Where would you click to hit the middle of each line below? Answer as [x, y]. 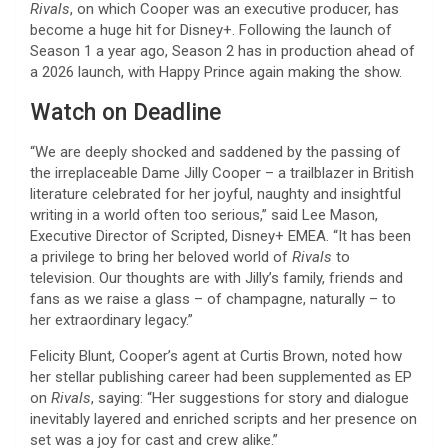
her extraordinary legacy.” [111, 319]
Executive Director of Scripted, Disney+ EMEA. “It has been [220, 235]
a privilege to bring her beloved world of [161, 256]
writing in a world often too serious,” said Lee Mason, [204, 214]
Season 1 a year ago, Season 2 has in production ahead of [222, 50]
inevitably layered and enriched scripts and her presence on [223, 418]
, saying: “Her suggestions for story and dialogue [250, 397]
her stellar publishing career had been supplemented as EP [221, 376]
